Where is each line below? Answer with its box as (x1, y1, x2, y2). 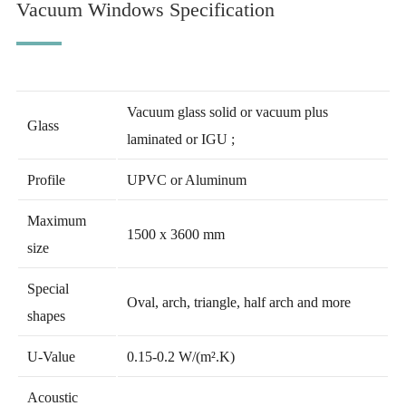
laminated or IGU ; (126, 131, 235, 147)
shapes (26, 308, 65, 324)
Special (26, 281, 69, 296)
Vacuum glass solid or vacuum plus (126, 104, 328, 120)
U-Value (26, 349, 75, 364)
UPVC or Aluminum (126, 172, 246, 188)
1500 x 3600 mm (126, 227, 225, 242)
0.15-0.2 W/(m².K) (126, 349, 235, 364)
